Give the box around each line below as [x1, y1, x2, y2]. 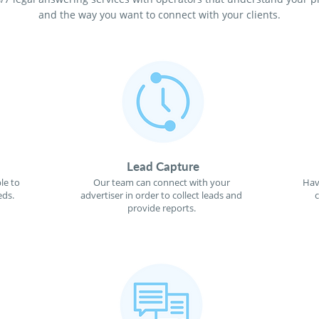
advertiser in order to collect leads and [80, 189, 242, 202]
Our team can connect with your [93, 176, 230, 189]
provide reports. [127, 202, 196, 214]
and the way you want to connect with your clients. [38, 8, 281, 21]
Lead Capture [126, 159, 199, 174]
